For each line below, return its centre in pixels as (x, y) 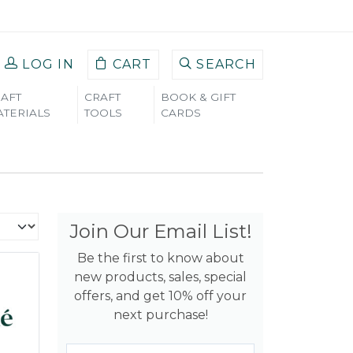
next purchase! (160, 315)
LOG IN (48, 64)
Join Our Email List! (160, 231)
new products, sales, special (160, 277)
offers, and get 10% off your (160, 296)
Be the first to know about (160, 258)
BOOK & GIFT (199, 97)
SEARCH (226, 64)
